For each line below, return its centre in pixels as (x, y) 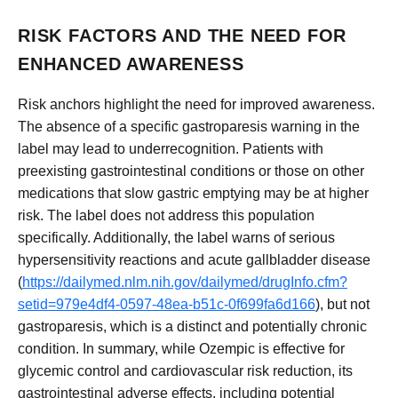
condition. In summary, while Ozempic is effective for (181, 348)
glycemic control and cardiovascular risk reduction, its (185, 370)
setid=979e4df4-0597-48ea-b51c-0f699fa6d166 (167, 304)
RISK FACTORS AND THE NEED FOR (183, 36)
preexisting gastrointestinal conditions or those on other (191, 171)
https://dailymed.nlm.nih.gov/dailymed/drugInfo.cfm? (185, 282)
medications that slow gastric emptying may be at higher (193, 193)
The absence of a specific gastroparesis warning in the (189, 126)
